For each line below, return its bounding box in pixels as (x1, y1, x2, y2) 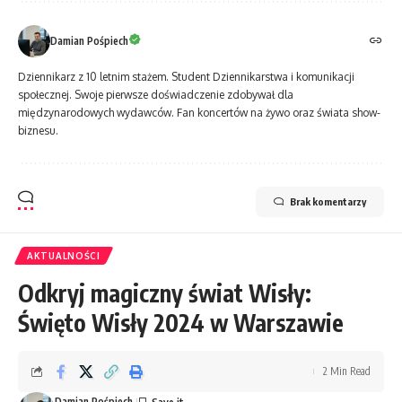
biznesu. (18, 123, 58, 137)
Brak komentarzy (290, 195, 366, 207)
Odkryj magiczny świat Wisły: (18, 277, 311, 308)
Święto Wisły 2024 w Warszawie (18, 307, 344, 337)
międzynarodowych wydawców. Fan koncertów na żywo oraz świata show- (18, 105, 380, 119)
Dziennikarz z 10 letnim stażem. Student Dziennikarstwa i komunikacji (18, 69, 354, 83)
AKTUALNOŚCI (27, 249, 100, 261)
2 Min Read (323, 363, 371, 378)
